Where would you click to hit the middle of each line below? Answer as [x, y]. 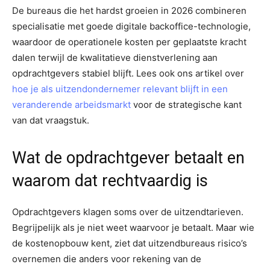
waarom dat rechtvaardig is [110, 181]
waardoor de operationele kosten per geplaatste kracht [129, 42]
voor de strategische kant [186, 104]
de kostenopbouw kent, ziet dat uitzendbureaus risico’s [130, 243]
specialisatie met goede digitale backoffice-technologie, [131, 26]
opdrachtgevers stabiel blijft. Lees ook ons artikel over [128, 73]
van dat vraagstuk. [51, 120]
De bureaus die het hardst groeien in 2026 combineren [129, 10]
